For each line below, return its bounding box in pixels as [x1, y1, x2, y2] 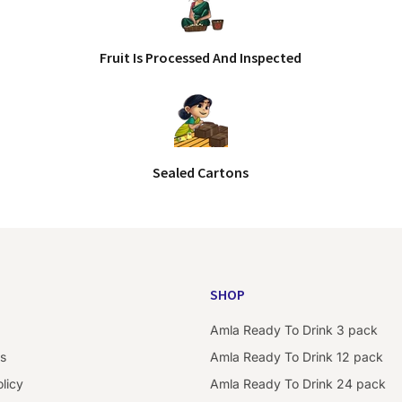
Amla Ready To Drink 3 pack [210, 322, 378, 337]
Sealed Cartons [153, 163, 249, 181]
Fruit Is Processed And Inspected [100, 48, 302, 66]
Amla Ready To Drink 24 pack [210, 376, 386, 391]
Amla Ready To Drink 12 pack [210, 349, 383, 364]
